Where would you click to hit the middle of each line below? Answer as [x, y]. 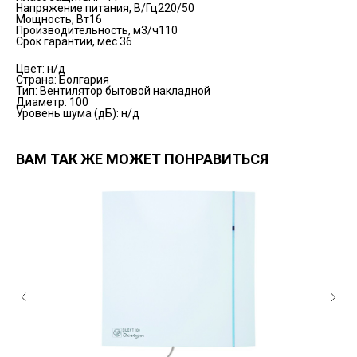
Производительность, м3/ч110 [97, 31]
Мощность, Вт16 [59, 20]
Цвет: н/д [41, 69]
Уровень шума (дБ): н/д [78, 114]
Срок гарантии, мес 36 [74, 42]
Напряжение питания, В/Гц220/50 [105, 8]
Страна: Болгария [63, 80]
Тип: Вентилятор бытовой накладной [113, 91]
